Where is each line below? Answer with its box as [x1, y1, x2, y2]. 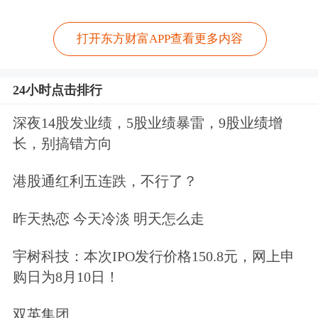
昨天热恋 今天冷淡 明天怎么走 [12, 210, 204, 226]
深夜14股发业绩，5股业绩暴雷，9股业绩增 [12, 115, 283, 131]
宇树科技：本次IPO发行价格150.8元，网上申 [12, 248, 295, 264]
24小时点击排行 [12, 83, 102, 97]
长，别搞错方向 [12, 136, 112, 152]
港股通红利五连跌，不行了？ [12, 172, 197, 189]
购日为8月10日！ [12, 268, 119, 285]
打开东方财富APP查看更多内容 [77, 32, 243, 46]
